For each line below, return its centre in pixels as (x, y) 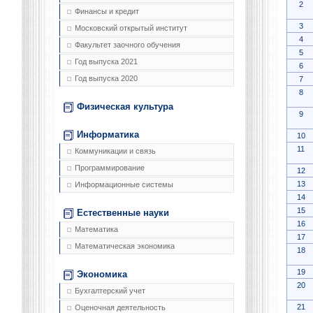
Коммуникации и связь (115, 151)
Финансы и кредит (107, 12)
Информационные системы (124, 185)
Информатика (108, 135)
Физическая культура (125, 107)
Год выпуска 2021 (106, 62)
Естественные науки (123, 213)
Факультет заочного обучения (128, 45)
